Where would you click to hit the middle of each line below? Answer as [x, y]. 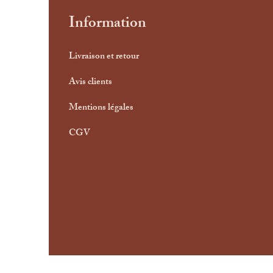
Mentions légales [101, 108]
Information [107, 24]
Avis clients [91, 82]
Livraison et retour [104, 57]
